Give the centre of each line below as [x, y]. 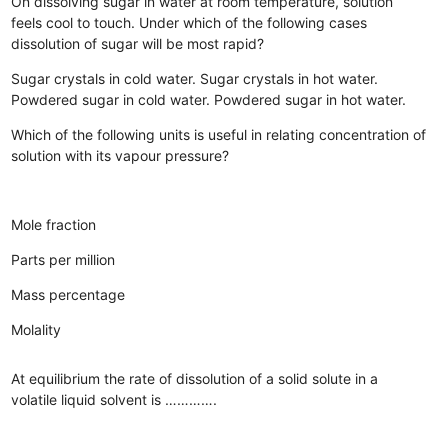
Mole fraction [54, 224]
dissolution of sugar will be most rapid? [138, 43]
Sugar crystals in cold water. [104, 78]
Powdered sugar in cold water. [111, 99]
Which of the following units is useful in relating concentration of [219, 134]
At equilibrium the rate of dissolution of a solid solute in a [195, 378]
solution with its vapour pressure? [120, 155]
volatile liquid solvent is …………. [114, 399]
